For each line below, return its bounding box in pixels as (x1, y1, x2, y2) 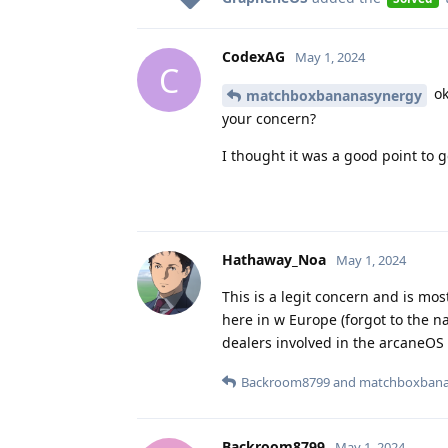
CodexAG (222, 47, 285, 67)
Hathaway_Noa (222, 250, 326, 270)
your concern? (222, 109, 316, 129)
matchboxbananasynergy (246, 86, 422, 106)
